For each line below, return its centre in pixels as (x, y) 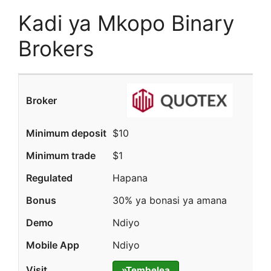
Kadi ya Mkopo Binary (126, 23)
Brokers (56, 48)
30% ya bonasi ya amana (169, 200)
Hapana (130, 178)
